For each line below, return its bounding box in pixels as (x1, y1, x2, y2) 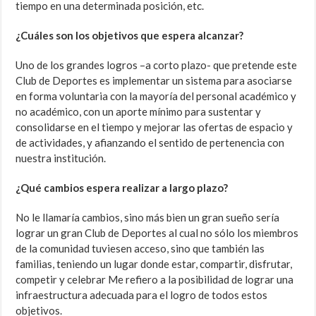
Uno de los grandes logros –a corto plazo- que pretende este (16, 59, 298, 72)
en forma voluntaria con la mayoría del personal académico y (16, 90, 297, 103)
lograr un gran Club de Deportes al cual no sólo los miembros (16, 226, 299, 240)
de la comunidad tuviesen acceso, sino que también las (16, 242, 265, 255)
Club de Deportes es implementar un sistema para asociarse (16, 74, 293, 87)
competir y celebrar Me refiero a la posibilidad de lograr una (16, 273, 294, 286)
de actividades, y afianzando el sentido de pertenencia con (16, 136, 285, 150)
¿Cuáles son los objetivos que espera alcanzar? (16, 29, 244, 42)
